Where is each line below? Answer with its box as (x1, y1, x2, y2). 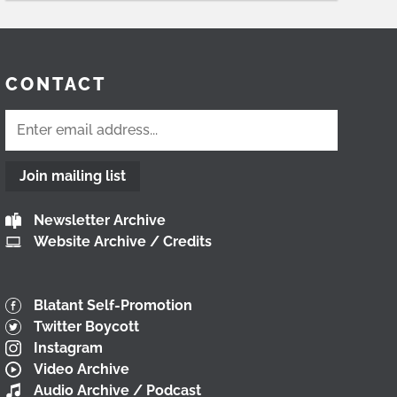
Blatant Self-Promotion (33, 297, 192, 315)
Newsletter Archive (33, 212, 166, 230)
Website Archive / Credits (33, 233, 212, 251)
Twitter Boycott (33, 318, 139, 336)
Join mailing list (19, 167, 126, 184)
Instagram (33, 339, 103, 357)
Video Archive (33, 361, 129, 378)
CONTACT (4, 74, 106, 95)
